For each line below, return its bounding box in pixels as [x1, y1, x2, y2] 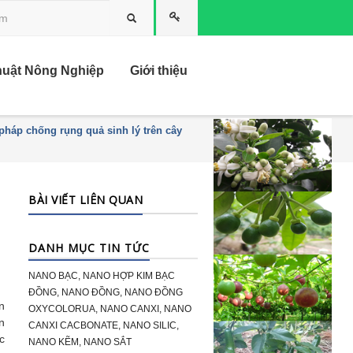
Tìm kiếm [135, 11, 178, 23]
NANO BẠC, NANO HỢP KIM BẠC [28, 270, 175, 281]
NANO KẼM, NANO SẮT [28, 336, 132, 347]
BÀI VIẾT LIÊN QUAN [28, 192, 143, 207]
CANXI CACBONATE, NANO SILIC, [28, 320, 179, 331]
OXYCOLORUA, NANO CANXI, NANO [28, 303, 191, 314]
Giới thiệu [130, 64, 188, 77]
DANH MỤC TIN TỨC [28, 240, 150, 255]
